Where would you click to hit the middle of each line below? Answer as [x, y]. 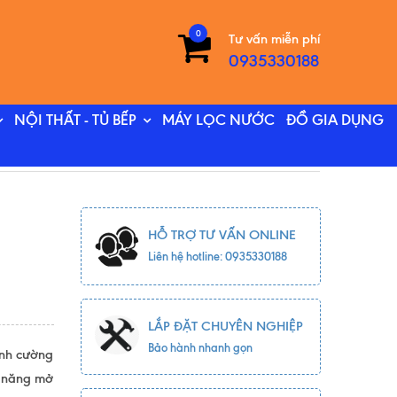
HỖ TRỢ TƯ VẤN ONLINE [222, 235]
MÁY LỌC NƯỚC [218, 120]
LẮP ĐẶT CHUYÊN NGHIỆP [225, 326]
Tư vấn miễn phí [274, 39]
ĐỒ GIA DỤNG [335, 120]
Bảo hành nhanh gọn [200, 347]
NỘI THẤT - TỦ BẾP [74, 120]
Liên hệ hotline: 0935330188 [217, 256]
